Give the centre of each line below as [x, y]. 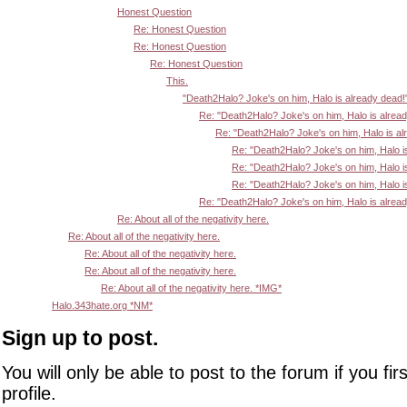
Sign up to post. [80, 338]
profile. [29, 393]
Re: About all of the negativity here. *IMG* [191, 288]
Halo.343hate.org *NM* [102, 306]
